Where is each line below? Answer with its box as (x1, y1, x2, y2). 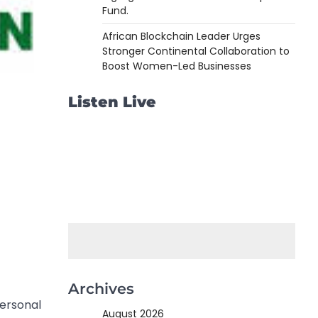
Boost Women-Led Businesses (102, 59, 251, 73)
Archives (68, 279, 134, 297)
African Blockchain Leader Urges (102, 29, 261, 43)
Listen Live (68, 93, 156, 111)
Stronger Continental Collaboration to (102, 44, 290, 58)
